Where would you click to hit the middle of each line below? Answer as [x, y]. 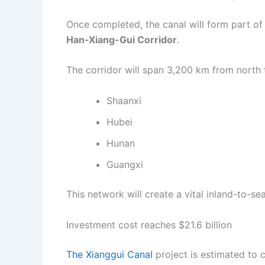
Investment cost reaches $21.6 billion [149, 224]
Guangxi [125, 165]
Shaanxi [124, 101]
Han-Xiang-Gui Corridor [122, 39]
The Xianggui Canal [109, 254]
